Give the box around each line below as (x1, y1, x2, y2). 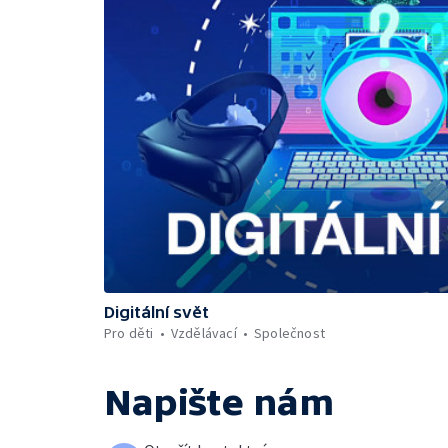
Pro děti (104, 324, 154, 342)
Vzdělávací (170, 324, 237, 342)
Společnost (254, 324, 326, 342)
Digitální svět (104, 303, 209, 321)
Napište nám (104, 382, 334, 423)
